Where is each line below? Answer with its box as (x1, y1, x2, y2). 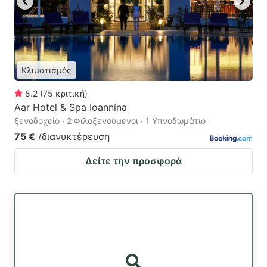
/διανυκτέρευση (38, 130, 110, 142)
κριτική (55, 88, 85, 98)
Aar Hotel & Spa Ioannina (14, 101, 127, 113)
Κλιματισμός (21, 64, 72, 75)
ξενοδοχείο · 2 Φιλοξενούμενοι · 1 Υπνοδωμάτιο (14, 115, 206, 126)
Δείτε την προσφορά (85, 154, 182, 167)
